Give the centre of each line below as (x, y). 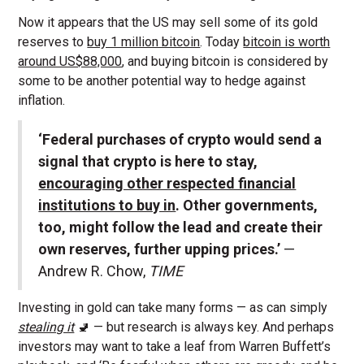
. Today (222, 42)
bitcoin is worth (287, 42)
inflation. (42, 101)
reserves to (53, 42)
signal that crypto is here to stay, (148, 161)
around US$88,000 (70, 62)
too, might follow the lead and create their (181, 227)
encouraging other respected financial (167, 183)
